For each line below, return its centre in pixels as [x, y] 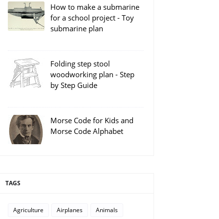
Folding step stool [80, 64]
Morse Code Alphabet [87, 131]
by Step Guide [74, 85]
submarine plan [77, 28]
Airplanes [70, 210]
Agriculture [28, 210]
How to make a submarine [95, 7]
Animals [107, 210]
